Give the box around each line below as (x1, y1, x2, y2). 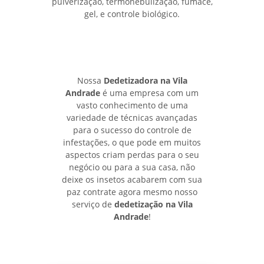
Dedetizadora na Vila (103, 74, 187, 86)
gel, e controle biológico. (84, 8, 180, 19)
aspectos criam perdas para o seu (65, 148, 199, 160)
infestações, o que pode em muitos (63, 136, 201, 148)
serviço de (71, 198, 114, 210)
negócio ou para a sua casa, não (69, 161, 195, 173)
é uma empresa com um (100, 87, 199, 98)
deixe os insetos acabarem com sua (62, 173, 202, 185)
